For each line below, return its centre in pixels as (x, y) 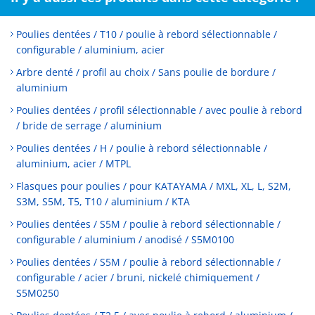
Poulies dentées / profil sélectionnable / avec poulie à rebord (159, 110)
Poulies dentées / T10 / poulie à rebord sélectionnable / (147, 34)
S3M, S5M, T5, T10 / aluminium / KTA (103, 201)
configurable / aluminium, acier (90, 50)
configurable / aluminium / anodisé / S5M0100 (125, 239)
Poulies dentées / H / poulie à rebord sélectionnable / (142, 148)
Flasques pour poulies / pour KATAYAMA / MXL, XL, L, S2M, (154, 186)
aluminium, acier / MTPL (73, 163)
